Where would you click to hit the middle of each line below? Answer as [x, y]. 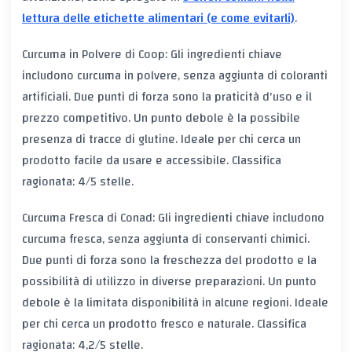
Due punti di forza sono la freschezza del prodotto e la [169, 260]
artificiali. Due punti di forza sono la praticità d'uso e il [167, 97]
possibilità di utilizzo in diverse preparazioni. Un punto [169, 282]
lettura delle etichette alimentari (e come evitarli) [158, 18]
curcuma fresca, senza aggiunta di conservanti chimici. [166, 239]
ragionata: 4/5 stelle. [78, 182]
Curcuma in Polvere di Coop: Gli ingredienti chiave [152, 55]
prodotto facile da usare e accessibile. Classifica [152, 161]
